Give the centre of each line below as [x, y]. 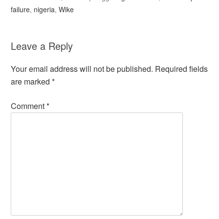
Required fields [182, 69]
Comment [29, 106]
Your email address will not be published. [82, 69]
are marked [32, 81]
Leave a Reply [42, 46]
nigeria [44, 9]
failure [21, 9]
